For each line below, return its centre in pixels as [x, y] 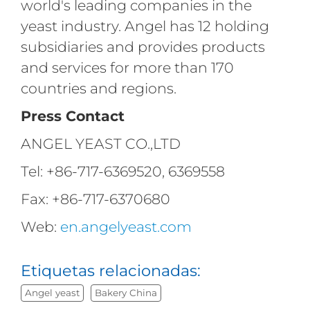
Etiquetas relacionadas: [110, 271]
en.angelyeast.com [126, 227]
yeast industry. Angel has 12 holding [145, 26]
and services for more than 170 [127, 68]
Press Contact [72, 116]
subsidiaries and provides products [143, 47]
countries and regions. [98, 89]
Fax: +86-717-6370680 [95, 199]
